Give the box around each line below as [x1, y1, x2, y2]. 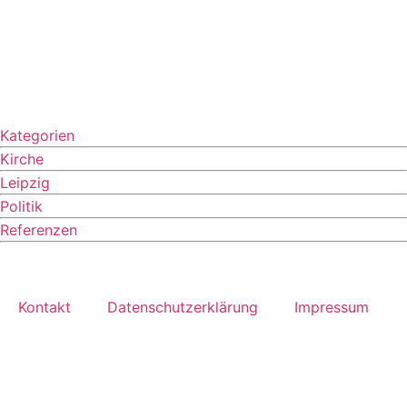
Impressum [294, 298, 369, 317]
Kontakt [18, 298, 71, 317]
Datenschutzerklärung [107, 298, 258, 317]
